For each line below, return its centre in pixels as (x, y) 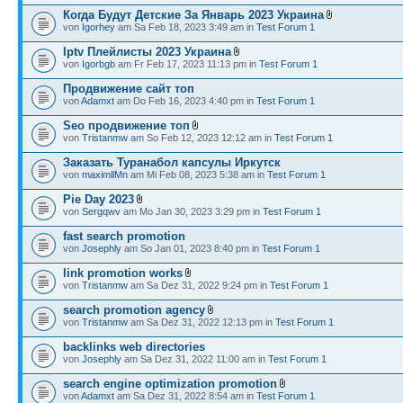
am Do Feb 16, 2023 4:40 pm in (185, 101)
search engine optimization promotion (170, 384)
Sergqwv (101, 211)
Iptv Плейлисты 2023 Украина (147, 52)
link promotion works (123, 273)
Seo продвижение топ (126, 125)
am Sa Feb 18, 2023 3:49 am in (186, 27)
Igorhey (99, 27)
